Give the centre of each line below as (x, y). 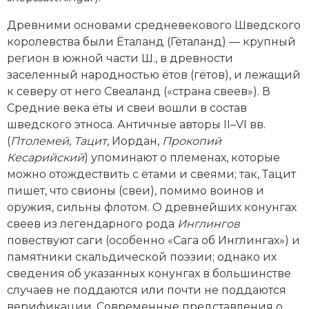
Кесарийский (46, 157)
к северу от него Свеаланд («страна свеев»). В (139, 91)
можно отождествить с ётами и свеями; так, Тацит (151, 174)
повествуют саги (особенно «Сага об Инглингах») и (153, 240)
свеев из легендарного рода (92, 223)
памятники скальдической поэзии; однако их (142, 257)
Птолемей (40, 141)
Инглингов (209, 223)
